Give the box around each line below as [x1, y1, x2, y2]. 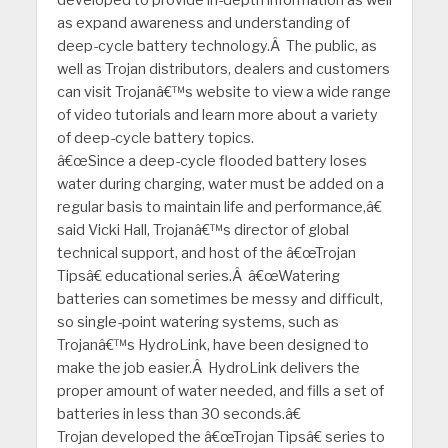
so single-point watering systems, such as [56, 312, 339, 331]
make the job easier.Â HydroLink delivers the [56, 358, 360, 377]
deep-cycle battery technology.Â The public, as [56, 36, 377, 55]
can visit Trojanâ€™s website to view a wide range [56, 82, 391, 101]
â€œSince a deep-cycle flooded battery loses [56, 151, 367, 170]
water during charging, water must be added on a [56, 174, 384, 193]
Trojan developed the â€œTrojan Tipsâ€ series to [56, 427, 385, 446]
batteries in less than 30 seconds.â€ [56, 404, 301, 423]
